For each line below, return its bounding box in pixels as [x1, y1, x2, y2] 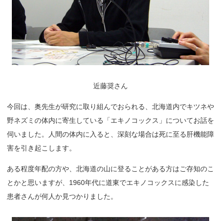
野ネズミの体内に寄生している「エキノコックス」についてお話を [7, 116, 214, 124]
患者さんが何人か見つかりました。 [7, 192, 117, 200]
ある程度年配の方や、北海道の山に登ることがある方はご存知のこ [7, 165, 214, 173]
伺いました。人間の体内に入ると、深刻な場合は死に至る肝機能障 [7, 130, 214, 138]
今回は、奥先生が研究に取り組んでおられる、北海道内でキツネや [7, 103, 214, 110]
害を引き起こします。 [7, 144, 76, 152]
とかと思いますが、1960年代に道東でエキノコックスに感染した [7, 179, 209, 186]
